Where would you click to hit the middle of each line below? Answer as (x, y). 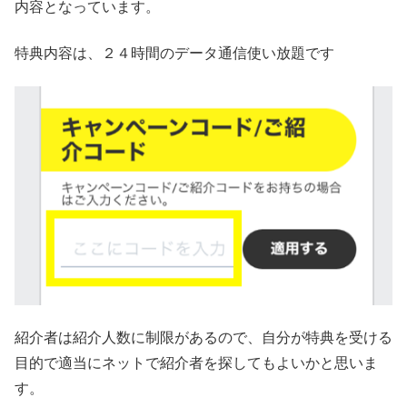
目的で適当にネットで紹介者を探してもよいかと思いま (196, 363)
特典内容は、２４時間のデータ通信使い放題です (174, 53)
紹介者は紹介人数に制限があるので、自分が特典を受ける (203, 338)
